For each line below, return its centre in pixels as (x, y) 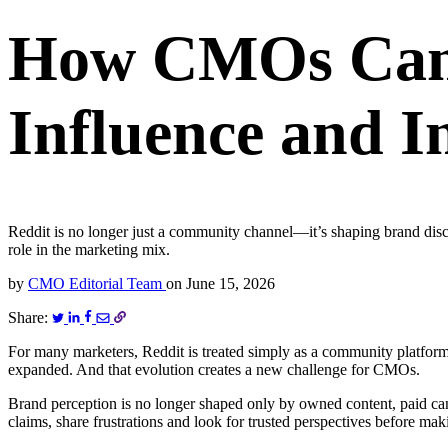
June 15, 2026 (228, 284)
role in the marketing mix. (89, 250)
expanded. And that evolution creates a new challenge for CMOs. (214, 370)
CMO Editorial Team (97, 284)
